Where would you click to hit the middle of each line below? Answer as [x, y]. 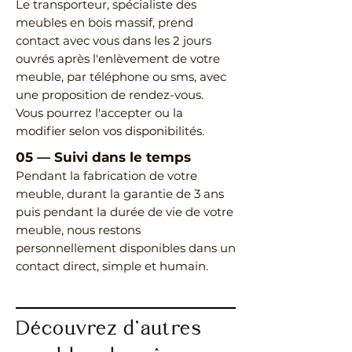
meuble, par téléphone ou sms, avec [121, 76]
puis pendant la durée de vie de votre [125, 211]
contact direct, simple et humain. [112, 266]
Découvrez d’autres [110, 330]
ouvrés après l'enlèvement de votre [118, 58]
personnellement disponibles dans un [126, 247]
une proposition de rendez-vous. [110, 94]
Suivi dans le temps [123, 157]
